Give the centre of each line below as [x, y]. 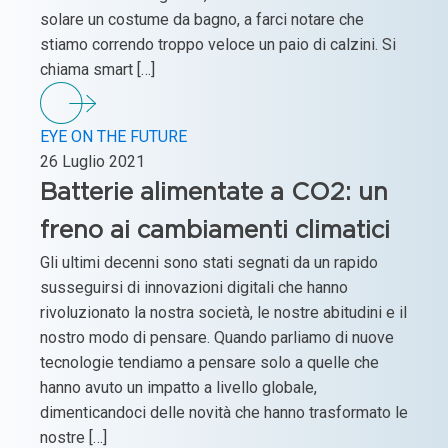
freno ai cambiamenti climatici [215, 230]
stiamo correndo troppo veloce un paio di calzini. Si [218, 44]
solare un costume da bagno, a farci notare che [202, 19]
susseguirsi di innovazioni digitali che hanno [194, 287]
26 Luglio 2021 [92, 161]
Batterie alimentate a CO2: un [214, 192]
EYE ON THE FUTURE [113, 136]
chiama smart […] [97, 69]
